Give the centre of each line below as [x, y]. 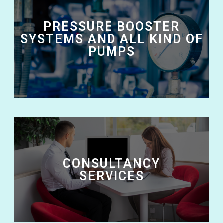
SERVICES [111, 176]
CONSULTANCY [111, 163]
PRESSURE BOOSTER [111, 26]
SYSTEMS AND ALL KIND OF [111, 39]
